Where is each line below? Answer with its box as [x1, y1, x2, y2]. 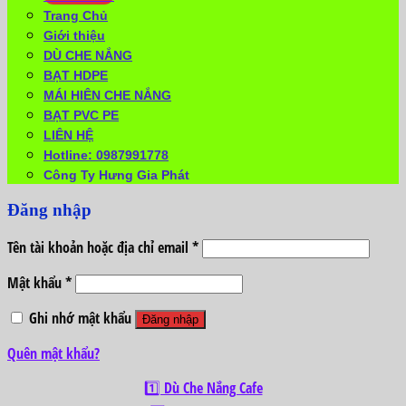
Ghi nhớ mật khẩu [29, 308, 131, 329]
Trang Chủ [43, 7, 108, 23]
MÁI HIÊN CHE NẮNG [43, 87, 171, 102]
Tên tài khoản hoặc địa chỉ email [7, 237, 192, 258]
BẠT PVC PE [43, 107, 119, 122]
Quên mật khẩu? [7, 343, 100, 364]
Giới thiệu [43, 27, 105, 43]
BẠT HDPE [43, 67, 108, 82]
